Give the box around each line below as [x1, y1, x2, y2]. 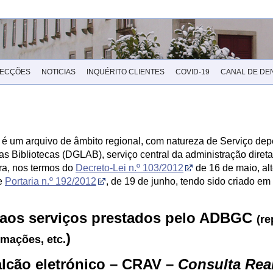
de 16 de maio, [193, 163, 262, 173]
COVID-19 [175, 68, 210, 76]
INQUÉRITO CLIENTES [87, 68, 165, 76]
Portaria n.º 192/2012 [5, 176, 96, 186]
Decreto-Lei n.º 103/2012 [76, 163, 183, 173]
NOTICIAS [41, 68, 76, 76]
